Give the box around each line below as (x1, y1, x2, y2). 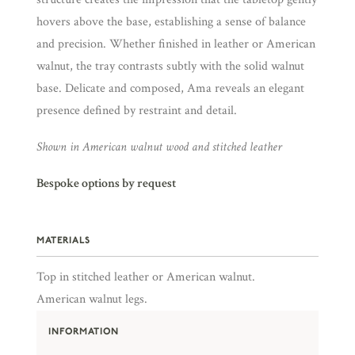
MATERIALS (36, 235, 90, 246)
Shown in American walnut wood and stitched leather (36, 139, 282, 155)
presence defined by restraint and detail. (36, 102, 237, 119)
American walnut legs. (36, 291, 147, 307)
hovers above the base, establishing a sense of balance (36, 13, 306, 30)
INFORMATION (48, 326, 119, 337)
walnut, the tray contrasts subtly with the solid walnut (36, 58, 304, 74)
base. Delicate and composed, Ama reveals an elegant (36, 80, 304, 97)
